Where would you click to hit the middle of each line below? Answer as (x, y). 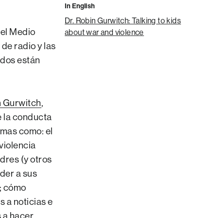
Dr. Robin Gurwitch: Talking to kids (123, 21)
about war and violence (104, 32)
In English (80, 6)
